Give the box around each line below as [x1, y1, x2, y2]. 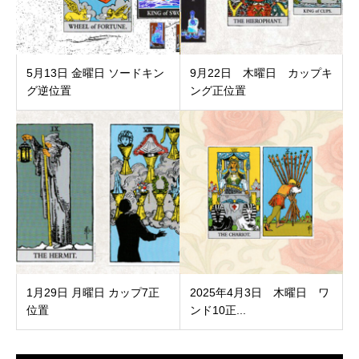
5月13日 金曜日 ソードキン [26, 66, 164, 79]
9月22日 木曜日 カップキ [189, 66, 333, 79]
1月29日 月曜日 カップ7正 [26, 286, 159, 300]
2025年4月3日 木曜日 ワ [189, 286, 329, 300]
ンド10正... [189, 304, 246, 317]
